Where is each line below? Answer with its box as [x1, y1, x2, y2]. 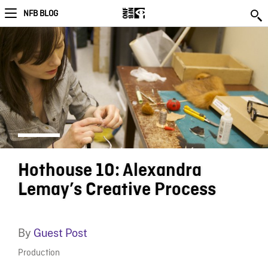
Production [17, 248, 60, 260]
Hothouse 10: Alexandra [17, 160, 202, 180]
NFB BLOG [23, 8, 58, 19]
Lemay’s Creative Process [17, 179, 216, 199]
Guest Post [33, 226, 87, 239]
